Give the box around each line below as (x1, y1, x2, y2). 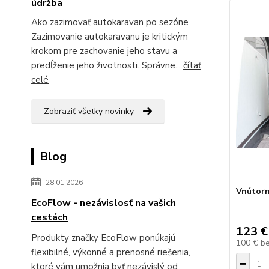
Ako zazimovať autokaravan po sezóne (31, 16, 193, 28)
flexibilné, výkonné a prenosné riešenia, (31, 246, 190, 258)
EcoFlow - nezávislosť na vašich (31, 196, 176, 210)
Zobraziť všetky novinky (44, 105, 134, 117)
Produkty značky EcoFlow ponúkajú (31, 231, 175, 244)
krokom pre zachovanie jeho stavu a (31, 44, 177, 57)
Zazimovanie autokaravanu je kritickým (31, 30, 188, 43)
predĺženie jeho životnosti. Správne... (31, 59, 183, 71)
